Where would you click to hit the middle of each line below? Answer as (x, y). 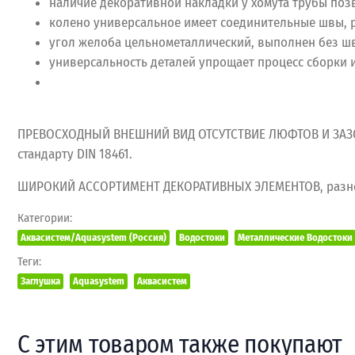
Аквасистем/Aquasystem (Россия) (94, 237)
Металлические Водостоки (295, 237)
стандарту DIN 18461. (75, 154)
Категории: (45, 218)
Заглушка (40, 281)
